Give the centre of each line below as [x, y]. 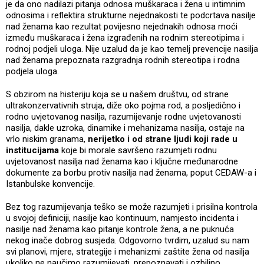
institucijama [32, 151]
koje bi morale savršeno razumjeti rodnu [138, 151]
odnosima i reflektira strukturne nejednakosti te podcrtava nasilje [131, 16]
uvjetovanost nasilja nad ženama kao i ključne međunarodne [122, 162]
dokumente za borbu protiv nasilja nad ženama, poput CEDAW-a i [131, 173]
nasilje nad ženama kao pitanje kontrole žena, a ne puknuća [120, 230]
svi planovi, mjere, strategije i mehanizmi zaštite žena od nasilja [128, 252]
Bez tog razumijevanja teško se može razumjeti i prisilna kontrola [132, 207]
